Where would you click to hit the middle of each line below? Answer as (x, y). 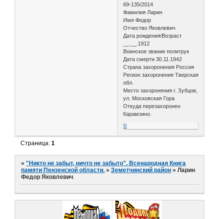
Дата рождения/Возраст (153, 35)
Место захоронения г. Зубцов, (161, 90)
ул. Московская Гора (149, 98)
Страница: (36, 143)
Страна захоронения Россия (159, 67)
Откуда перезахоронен (152, 106)
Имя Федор (137, 20)
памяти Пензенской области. (63, 170)
